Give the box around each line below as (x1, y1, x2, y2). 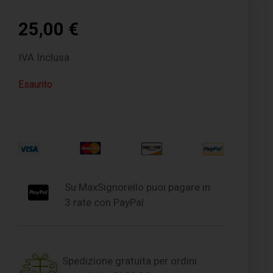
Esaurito (18, 78, 53, 90)
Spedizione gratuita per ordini (62, 254, 197, 267)
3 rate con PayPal (64, 196, 144, 208)
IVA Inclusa (18, 51, 70, 63)
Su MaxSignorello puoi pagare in (64, 180, 210, 193)
